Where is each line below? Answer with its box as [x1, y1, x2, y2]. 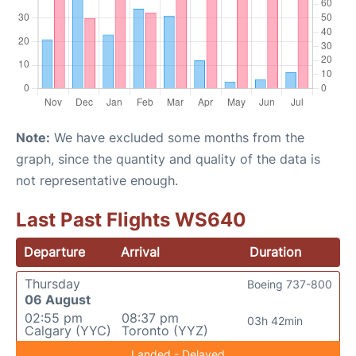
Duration [249, 244, 301, 261]
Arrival [121, 244, 161, 261]
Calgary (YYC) [25, 323, 111, 339]
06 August [25, 292, 91, 308]
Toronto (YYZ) [121, 323, 208, 339]
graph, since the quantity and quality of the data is [16, 151, 320, 168]
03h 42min [246, 314, 303, 328]
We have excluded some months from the [50, 130, 304, 146]
